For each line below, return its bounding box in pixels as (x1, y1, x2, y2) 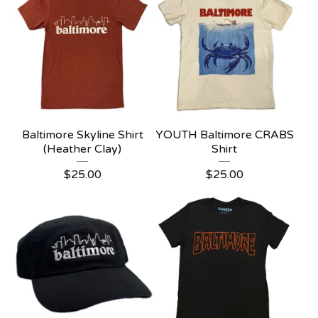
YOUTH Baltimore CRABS (155, 128, 294, 142)
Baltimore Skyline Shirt (21, 128, 143, 142)
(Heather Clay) (43, 142, 121, 156)
